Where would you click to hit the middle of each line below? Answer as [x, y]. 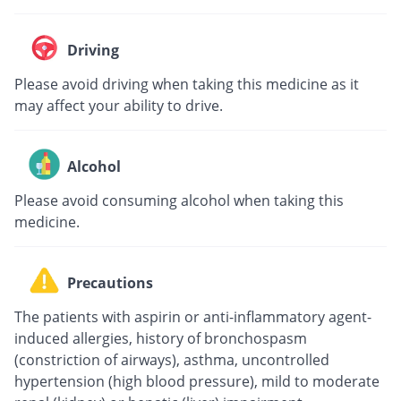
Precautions [110, 283]
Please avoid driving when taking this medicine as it [187, 84]
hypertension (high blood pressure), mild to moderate [197, 381]
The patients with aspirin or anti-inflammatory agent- [193, 316]
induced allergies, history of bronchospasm [161, 338]
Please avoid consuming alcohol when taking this [179, 200]
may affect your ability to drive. [119, 105]
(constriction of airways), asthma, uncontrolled [172, 359]
